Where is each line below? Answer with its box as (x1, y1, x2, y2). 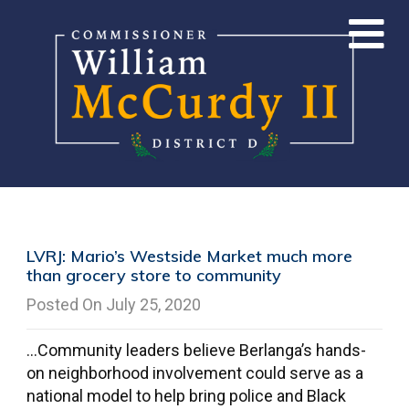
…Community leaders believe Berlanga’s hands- (26, 341, 366, 360)
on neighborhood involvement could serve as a (26, 363, 363, 383)
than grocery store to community (26, 265, 281, 286)
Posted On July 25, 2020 (26, 295, 201, 314)
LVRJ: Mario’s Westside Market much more (26, 246, 352, 267)
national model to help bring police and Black (26, 386, 346, 405)
